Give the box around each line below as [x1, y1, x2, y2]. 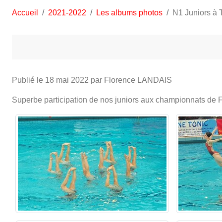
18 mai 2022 [45, 75, 89, 84]
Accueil [12, 8, 38, 17]
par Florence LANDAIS [89, 75, 172, 84]
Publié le [12, 75, 45, 84]
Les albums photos [96, 8, 163, 17]
